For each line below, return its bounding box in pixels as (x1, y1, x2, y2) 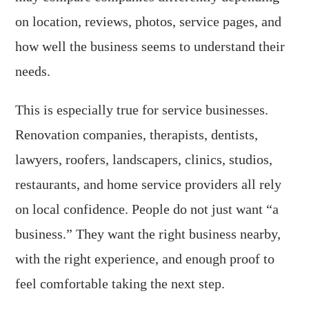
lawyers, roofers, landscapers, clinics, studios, (15, 152, 273, 167)
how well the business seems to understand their (15, 39, 286, 54)
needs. (15, 63, 51, 79)
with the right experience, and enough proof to (15, 251, 275, 266)
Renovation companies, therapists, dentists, (15, 127, 259, 142)
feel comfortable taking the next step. (15, 276, 226, 291)
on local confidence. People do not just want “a (15, 201, 279, 217)
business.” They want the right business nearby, (15, 226, 281, 241)
